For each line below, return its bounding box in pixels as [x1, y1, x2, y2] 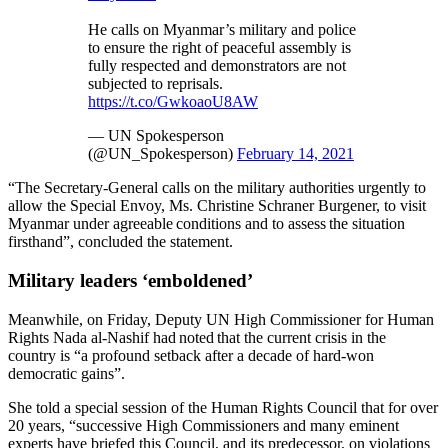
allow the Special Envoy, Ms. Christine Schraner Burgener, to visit [8, 197, 426, 215]
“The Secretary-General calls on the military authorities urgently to [8, 179, 426, 197]
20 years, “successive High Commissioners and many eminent [8, 416, 399, 434]
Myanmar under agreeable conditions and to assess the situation [8, 215, 405, 233]
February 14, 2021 [237, 145, 354, 163]
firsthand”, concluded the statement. [8, 233, 250, 251]
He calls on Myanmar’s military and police [88, 21, 356, 39]
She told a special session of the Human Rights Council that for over [8, 398, 438, 416]
